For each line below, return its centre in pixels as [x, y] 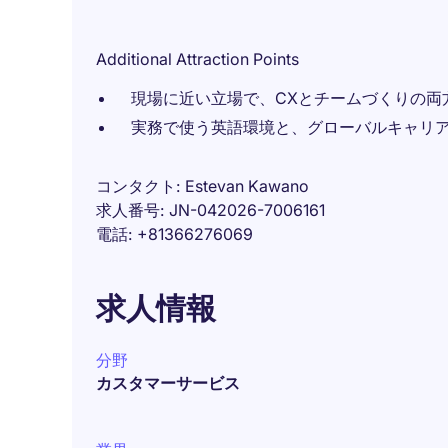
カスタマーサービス [168, 383]
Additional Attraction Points [197, 59]
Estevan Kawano [247, 186]
